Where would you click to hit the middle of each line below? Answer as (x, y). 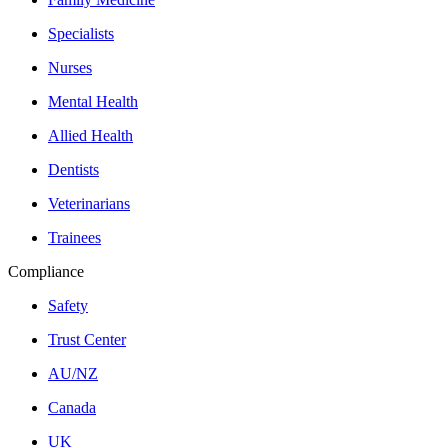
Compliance (46, 271)
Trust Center (87, 339)
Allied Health (90, 135)
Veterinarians (89, 203)
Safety (68, 305)
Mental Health (93, 101)
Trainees (74, 237)
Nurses (70, 67)
